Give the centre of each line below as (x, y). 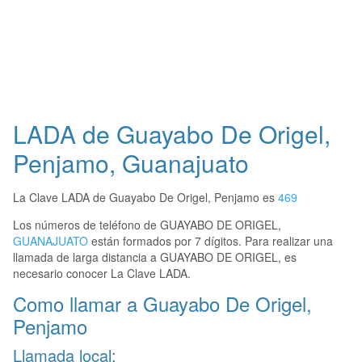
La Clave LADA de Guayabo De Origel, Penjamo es (145, 198)
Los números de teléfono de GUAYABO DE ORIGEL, (147, 225)
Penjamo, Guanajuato (131, 163)
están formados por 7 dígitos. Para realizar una (210, 241)
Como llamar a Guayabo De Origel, (162, 304)
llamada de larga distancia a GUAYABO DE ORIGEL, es (155, 257)
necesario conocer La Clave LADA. (102, 274)
